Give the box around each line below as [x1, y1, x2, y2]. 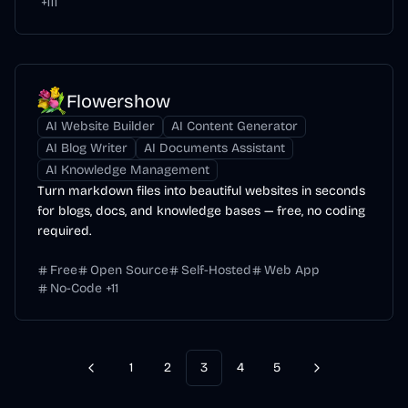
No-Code [50, 280, 102, 296]
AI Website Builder [46, 118, 155, 134]
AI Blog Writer [46, 140, 127, 156]
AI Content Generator [171, 118, 298, 134]
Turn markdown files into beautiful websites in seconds [37, 183, 365, 199]
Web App [264, 262, 320, 278]
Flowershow [66, 90, 170, 112]
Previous [89, 367, 141, 383]
